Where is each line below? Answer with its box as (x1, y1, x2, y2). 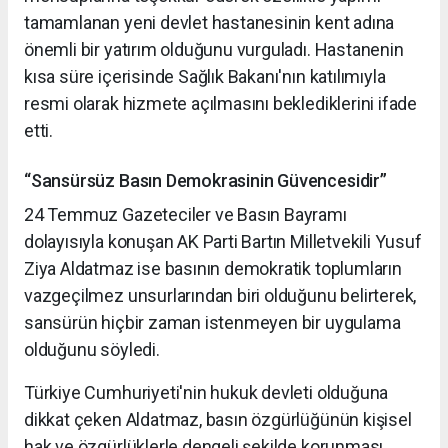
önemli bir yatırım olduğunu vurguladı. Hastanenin (24, 38, 404, 60)
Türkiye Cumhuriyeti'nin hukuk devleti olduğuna (24, 381, 389, 403)
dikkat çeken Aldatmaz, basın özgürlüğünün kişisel (24, 408, 412, 430)
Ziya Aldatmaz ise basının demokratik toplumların (24, 257, 402, 279)
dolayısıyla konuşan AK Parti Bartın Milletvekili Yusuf (24, 230, 422, 252)
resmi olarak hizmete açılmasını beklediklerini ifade (24, 92, 418, 114)
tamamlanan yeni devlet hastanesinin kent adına (24, 11, 395, 33)
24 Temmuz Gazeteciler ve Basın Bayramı (24, 203, 347, 225)
